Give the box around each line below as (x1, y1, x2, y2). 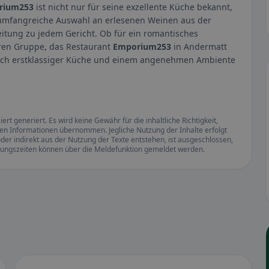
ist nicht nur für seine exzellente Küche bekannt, (34, 1, 232, 13)
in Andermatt (171, 41, 227, 53)
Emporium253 (113, 41, 171, 53)
